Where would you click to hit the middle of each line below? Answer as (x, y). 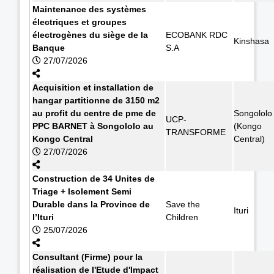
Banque (49, 47)
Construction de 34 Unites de (94, 178)
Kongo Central (63, 139)
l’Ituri (43, 217)
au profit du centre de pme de (94, 113)
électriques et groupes (80, 22)
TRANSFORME (196, 132)
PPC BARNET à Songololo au (93, 126)
